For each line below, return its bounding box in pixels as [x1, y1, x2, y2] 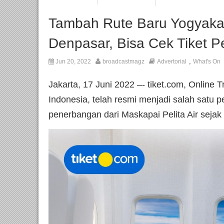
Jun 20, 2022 [54, 58, 91, 65]
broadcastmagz [102, 58, 144, 65]
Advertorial [157, 58, 186, 65]
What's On [193, 58, 220, 65]
